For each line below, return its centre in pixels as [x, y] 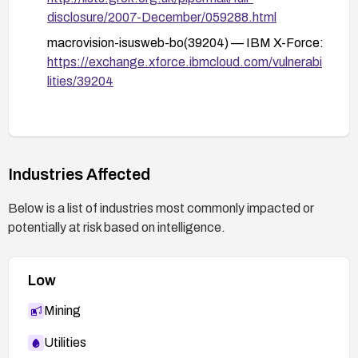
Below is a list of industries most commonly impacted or [161, 208]
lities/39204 [80, 81]
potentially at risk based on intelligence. [117, 227]
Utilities [65, 342]
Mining [62, 310]
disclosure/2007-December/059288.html [162, 17]
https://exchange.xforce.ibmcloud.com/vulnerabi [185, 62]
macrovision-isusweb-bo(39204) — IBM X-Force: [185, 42]
